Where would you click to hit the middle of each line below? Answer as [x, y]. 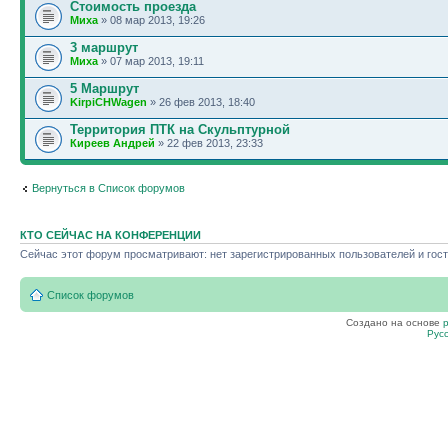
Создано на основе [394, 322]
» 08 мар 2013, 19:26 [151, 19]
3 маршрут [104, 47]
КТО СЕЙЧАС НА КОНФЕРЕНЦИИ [110, 234]
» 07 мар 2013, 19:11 [151, 60]
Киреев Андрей [112, 142]
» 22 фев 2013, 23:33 [209, 142]
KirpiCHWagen [108, 101]
